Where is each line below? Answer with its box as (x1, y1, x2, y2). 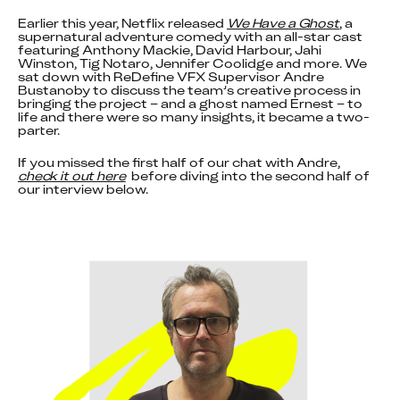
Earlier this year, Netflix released (18, 14, 227, 32)
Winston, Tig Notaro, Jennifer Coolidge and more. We (18, 54, 367, 72)
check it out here (18, 167, 126, 185)
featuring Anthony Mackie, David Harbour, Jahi (18, 41, 321, 59)
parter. (18, 121, 60, 139)
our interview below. (18, 180, 148, 198)
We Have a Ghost (227, 14, 339, 32)
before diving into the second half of (125, 167, 370, 185)
